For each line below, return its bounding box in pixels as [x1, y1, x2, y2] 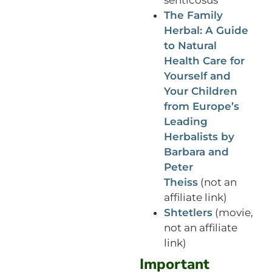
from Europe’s [163, 100, 239, 112]
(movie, [212, 206, 253, 219]
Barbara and [163, 145, 229, 158]
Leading [163, 115, 208, 127]
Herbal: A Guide [163, 24, 248, 36]
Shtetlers [163, 206, 212, 219]
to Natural [163, 39, 217, 52]
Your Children [163, 84, 237, 97]
